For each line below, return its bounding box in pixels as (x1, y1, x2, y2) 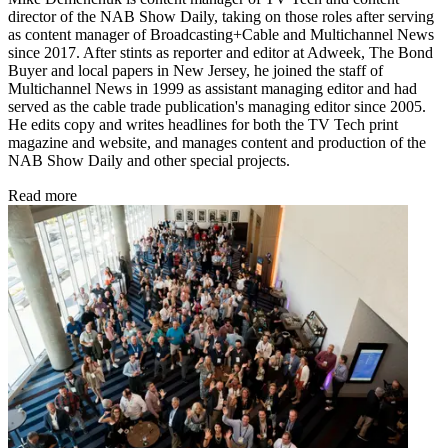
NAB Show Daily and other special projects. (8, 152, 290, 170)
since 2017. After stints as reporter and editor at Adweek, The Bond (8, 44, 433, 62)
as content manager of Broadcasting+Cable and (8, 26, 306, 44)
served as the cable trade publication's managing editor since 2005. (8, 98, 426, 116)
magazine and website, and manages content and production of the (8, 134, 426, 152)
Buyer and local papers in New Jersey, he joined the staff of (8, 62, 383, 80)
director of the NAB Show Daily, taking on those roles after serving (8, 8, 434, 26)
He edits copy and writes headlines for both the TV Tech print (8, 116, 398, 134)
